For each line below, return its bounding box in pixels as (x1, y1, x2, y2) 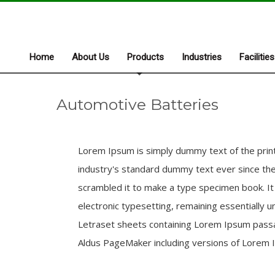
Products (127, 52, 164, 63)
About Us (72, 52, 109, 63)
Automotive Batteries (56, 95, 219, 114)
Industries (182, 52, 222, 63)
